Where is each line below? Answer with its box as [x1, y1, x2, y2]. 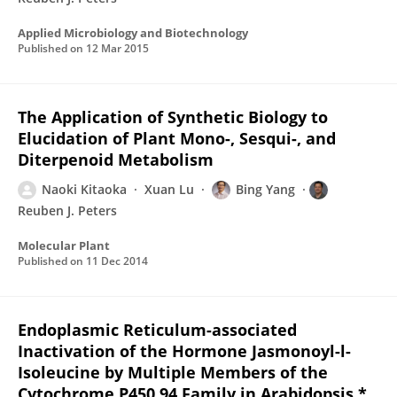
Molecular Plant [18, 237, 110, 253]
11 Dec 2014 [86, 253, 148, 269]
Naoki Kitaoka [42, 181, 127, 198]
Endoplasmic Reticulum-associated [18, 319, 297, 340]
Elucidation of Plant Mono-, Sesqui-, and [18, 128, 336, 149]
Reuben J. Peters [18, 202, 117, 219]
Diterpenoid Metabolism [18, 149, 214, 170]
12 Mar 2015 [86, 41, 149, 56]
